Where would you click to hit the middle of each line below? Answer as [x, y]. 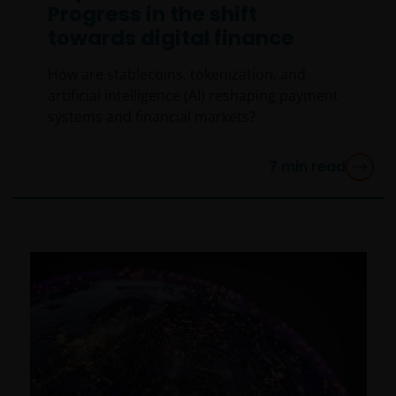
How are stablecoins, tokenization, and [176, 75]
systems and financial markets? [151, 117]
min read [313, 167]
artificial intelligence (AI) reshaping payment [193, 96]
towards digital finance [171, 38]
